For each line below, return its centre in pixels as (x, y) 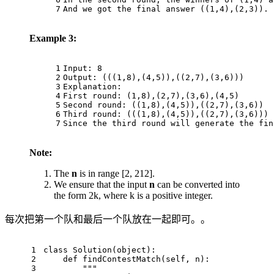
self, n (183, 259)
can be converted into (197, 185)
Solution (92, 250)
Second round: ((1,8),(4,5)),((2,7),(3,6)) (163, 105)
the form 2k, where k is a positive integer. (133, 196)
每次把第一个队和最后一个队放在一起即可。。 (108, 220)
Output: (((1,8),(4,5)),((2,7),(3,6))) (154, 78)
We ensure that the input (102, 185)
